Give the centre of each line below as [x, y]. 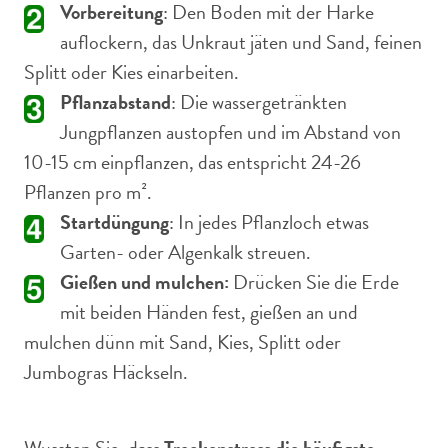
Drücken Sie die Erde [314, 282]
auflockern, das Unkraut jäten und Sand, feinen [241, 42]
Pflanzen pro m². [88, 192]
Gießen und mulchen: [144, 282]
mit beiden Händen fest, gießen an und [209, 312]
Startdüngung [114, 222]
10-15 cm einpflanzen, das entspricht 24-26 [192, 162]
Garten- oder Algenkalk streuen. [185, 252]
